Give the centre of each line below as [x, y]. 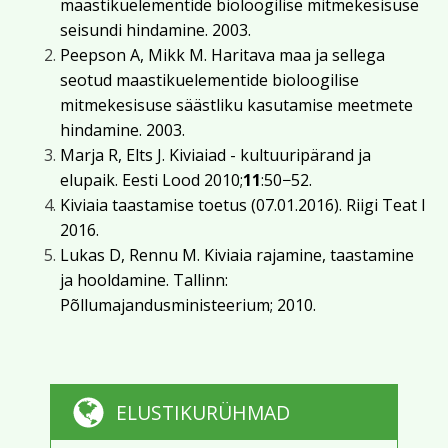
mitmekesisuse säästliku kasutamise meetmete [236, 105]
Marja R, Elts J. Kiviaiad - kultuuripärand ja [215, 155]
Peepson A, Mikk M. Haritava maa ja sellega [222, 55]
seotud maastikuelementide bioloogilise [209, 80]
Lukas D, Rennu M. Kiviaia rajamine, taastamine [237, 255]
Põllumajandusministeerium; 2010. [188, 305]
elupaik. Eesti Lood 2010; [151, 180]
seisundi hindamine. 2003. [155, 30]
